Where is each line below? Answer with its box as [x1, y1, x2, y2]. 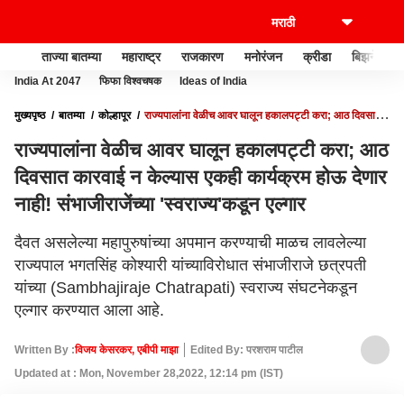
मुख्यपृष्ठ [14, 109, 45, 122]
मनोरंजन [244, 49, 282, 64]
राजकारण [181, 49, 224, 64]
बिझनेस [352, 49, 385, 64]
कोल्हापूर [98, 109, 131, 122]
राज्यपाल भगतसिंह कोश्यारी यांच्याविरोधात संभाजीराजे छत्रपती [14, 256, 366, 274]
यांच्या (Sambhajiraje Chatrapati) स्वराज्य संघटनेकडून [14, 279, 357, 297]
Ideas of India [179, 75, 247, 87]
